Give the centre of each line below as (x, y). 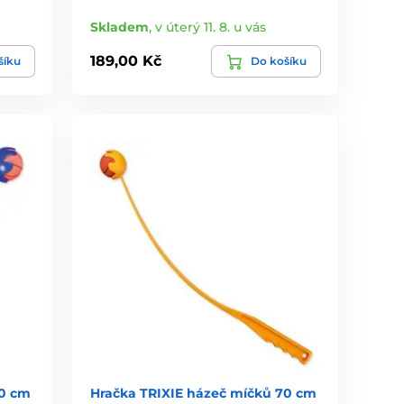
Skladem (120, 27)
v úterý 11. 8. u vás (211, 27)
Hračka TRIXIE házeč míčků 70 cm (204, 393)
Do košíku (278, 60)
